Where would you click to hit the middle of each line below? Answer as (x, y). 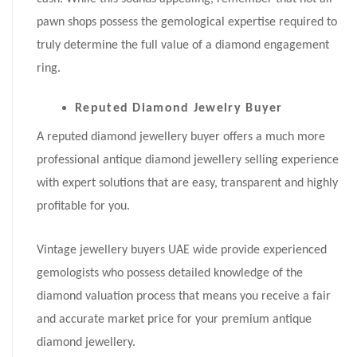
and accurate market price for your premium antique (174, 320)
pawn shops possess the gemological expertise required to (187, 23)
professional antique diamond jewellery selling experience (188, 161)
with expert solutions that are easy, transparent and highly (187, 184)
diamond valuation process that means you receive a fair (184, 297)
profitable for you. (83, 207)
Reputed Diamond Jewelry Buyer (179, 109)
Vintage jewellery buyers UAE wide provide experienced (182, 251)
